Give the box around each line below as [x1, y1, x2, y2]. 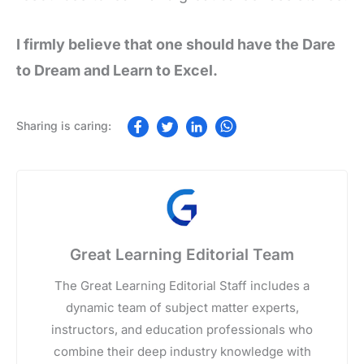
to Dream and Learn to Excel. [16, 61, 218, 79]
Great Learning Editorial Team [70, 245, 294, 264]
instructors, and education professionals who [51, 321, 313, 337]
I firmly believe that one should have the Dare [16, 35, 336, 53]
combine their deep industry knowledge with [53, 343, 311, 359]
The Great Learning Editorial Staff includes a [54, 277, 310, 293]
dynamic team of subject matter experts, [65, 299, 299, 315]
